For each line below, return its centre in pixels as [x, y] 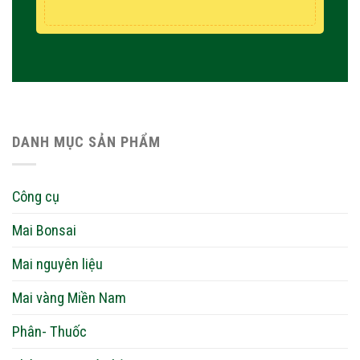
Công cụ [36, 197]
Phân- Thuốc [49, 332]
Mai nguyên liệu [57, 264]
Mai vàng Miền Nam [69, 298]
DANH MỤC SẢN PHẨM [86, 141]
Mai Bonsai [44, 231]
